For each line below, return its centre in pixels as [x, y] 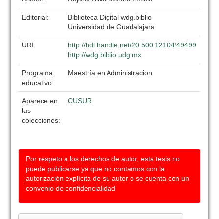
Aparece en [40, 101]
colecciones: [41, 120]
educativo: [39, 83]
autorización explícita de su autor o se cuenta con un [108, 178]
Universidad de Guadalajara [111, 27]
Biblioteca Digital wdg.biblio [110, 17]
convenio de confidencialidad [71, 188]
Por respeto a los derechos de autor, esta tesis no [103, 159]
